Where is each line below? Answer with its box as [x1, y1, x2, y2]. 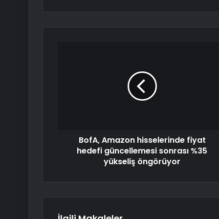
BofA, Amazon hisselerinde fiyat [78, 134, 206, 146]
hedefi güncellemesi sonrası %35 [77, 145, 207, 157]
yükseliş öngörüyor [104, 156, 180, 168]
